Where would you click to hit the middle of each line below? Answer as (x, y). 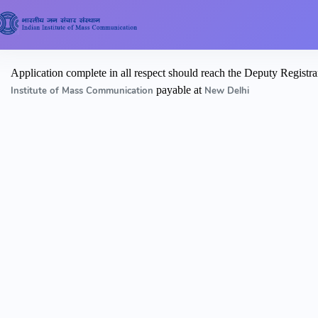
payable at (180, 89)
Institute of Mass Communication (83, 91)
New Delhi (227, 91)
